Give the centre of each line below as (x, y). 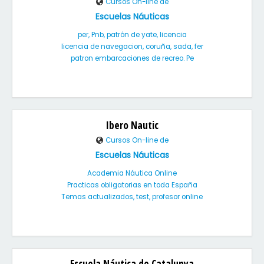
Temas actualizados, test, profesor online (132, 197)
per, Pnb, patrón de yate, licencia (132, 35)
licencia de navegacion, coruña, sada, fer (132, 47)
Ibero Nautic (132, 125)
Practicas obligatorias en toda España (132, 185)
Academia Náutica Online (132, 173)
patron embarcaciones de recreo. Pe (132, 58)
